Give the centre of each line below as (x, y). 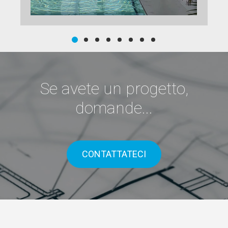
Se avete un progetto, (114, 88)
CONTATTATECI (114, 154)
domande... (114, 108)
